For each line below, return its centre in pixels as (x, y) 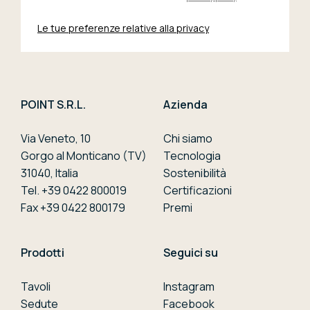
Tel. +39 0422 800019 (74, 191)
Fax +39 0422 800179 (73, 208)
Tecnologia (192, 156)
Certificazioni (198, 191)
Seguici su (191, 253)
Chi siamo (188, 139)
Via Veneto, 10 (56, 139)
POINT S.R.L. (53, 105)
